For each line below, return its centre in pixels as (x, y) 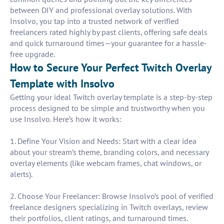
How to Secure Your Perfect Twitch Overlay (111, 68)
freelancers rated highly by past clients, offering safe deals (109, 32)
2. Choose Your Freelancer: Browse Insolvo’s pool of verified (112, 196)
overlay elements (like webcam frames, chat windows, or (106, 163)
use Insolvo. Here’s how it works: (66, 119)
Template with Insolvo (62, 84)
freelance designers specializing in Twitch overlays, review (109, 207)
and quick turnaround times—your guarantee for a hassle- (108, 43)
